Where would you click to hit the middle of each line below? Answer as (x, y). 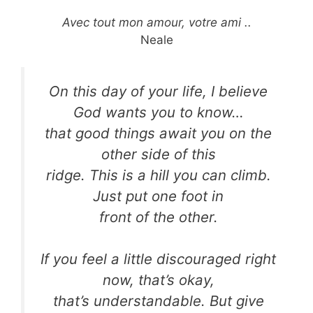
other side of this (158, 154)
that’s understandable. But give (158, 301)
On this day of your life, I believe (158, 91)
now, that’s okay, (158, 280)
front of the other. (158, 217)
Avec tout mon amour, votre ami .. (156, 23)
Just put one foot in (158, 196)
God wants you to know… (158, 112)
